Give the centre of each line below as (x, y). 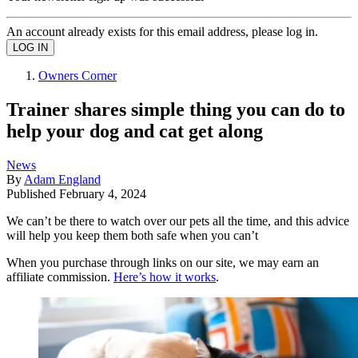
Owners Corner (78, 75)
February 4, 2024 (103, 193)
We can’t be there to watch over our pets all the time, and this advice (178, 221)
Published (33, 193)
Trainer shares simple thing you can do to (176, 109)
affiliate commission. (60, 276)
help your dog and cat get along (135, 131)
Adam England (62, 179)
